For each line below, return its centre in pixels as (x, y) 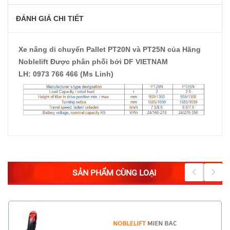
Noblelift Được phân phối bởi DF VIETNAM (93, 62)
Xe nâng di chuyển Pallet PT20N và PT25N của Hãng (110, 50)
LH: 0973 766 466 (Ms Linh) (66, 74)
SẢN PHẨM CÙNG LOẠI (114, 173)
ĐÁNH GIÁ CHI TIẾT (50, 19)
